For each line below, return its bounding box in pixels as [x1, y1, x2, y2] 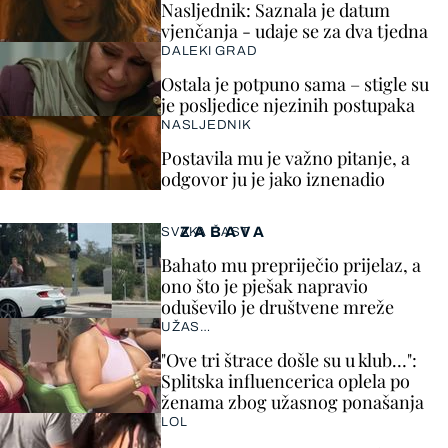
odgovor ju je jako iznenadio [161, 167, 385, 191]
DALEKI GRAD [161, 44, 258, 58]
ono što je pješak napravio [161, 274, 368, 298]
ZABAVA [179, 224, 269, 240]
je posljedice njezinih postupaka [161, 93, 415, 117]
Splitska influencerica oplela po [161, 369, 410, 393]
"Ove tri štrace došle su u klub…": [161, 348, 417, 372]
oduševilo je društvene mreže [161, 295, 394, 319]
